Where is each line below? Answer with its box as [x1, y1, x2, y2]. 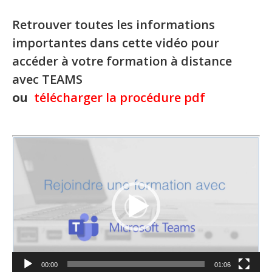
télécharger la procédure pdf [34, 89, 208, 106]
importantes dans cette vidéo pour [12, 35, 219, 51]
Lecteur [12, 138, 44, 150]
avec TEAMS [12, 71, 83, 87]
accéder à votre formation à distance [12, 53, 232, 69]
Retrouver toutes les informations [12, 16, 215, 33]
